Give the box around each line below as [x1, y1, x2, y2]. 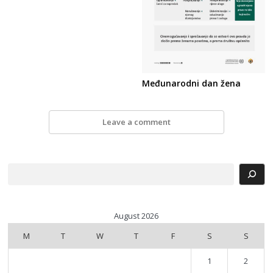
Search [7, 163, 34, 174]
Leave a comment [102, 116, 171, 128]
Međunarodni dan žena [142, 77, 241, 90]
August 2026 [114, 210, 159, 222]
